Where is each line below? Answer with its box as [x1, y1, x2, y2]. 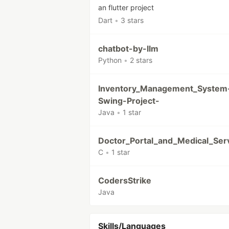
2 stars [130, 56, 152, 64]
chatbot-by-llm [98, 43, 158, 54]
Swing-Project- [98, 96, 159, 106]
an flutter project [98, 3, 154, 12]
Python [98, 56, 122, 64]
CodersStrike [98, 175, 151, 186]
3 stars [121, 16, 144, 25]
